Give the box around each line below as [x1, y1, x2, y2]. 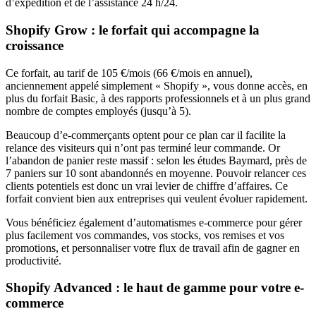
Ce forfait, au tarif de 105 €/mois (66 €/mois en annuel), [6, 66, 253, 79]
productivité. [6, 254, 61, 267]
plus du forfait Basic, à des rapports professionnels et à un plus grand [6, 92, 310, 104]
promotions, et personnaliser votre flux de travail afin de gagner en [6, 241, 300, 254]
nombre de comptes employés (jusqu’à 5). [6, 104, 191, 117]
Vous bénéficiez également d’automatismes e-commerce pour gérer [6, 216, 302, 229]
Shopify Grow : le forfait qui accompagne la [6, 22, 260, 37]
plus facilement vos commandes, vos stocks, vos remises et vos [6, 229, 284, 241]
